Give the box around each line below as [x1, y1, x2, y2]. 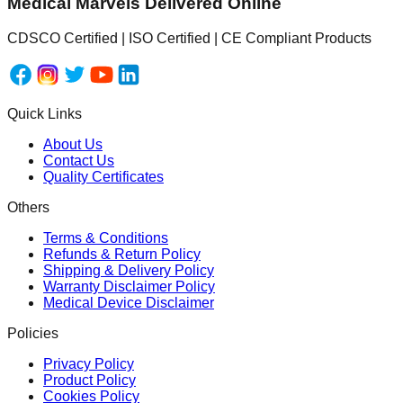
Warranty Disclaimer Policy [43, 278, 215, 294]
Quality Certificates [43, 168, 164, 184]
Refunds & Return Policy [43, 246, 201, 262]
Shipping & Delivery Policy [43, 262, 214, 278]
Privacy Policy [43, 355, 134, 372]
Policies [7, 325, 58, 341]
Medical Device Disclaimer [43, 294, 214, 310]
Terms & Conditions [43, 229, 168, 246]
